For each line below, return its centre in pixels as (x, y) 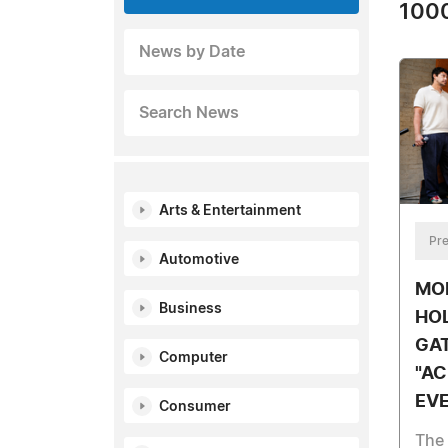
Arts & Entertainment (230, 211)
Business (190, 309)
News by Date (192, 52)
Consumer (195, 407)
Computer (193, 358)
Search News (189, 113)
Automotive (199, 260)
